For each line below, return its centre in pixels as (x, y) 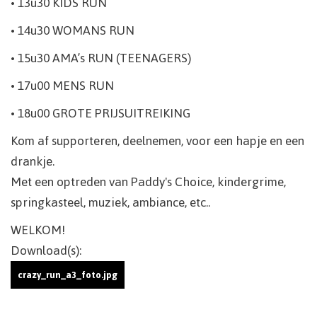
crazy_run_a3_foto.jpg (68, 275)
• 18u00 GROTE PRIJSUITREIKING (100, 113)
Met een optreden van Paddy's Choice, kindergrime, (148, 181)
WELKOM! (38, 230)
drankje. (33, 161)
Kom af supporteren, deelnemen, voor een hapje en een (157, 140)
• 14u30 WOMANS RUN (73, 30)
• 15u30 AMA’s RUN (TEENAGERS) (101, 58)
